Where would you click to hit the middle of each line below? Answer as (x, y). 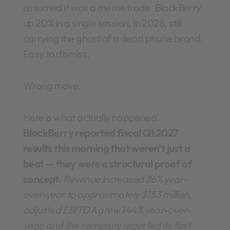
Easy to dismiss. (56, 54)
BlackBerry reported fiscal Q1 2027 (101, 133)
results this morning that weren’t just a (107, 148)
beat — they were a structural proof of (108, 164)
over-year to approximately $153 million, (107, 195)
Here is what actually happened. (91, 118)
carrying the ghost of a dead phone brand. (113, 39)
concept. (42, 179)
